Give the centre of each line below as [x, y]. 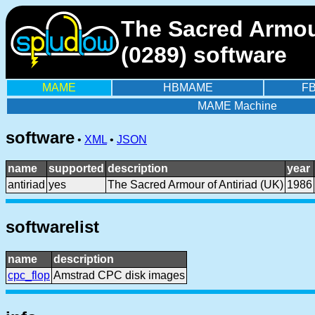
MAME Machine [237, 106]
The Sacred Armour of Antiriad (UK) [195, 185]
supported [76, 168]
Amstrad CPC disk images [119, 275]
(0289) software [204, 55]
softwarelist [52, 226]
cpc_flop [29, 275]
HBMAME [188, 88]
